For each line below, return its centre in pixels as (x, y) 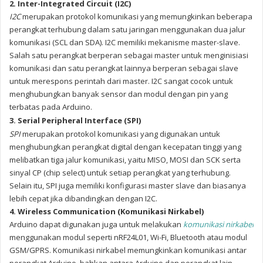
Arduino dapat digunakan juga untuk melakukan (96, 225)
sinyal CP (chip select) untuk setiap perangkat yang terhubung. (120, 173)
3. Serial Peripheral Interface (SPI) (75, 121)
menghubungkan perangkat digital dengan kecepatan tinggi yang (125, 147)
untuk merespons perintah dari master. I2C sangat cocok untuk (121, 81)
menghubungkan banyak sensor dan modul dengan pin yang (119, 94)
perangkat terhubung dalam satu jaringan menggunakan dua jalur (127, 30)
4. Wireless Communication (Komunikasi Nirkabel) (107, 212)
